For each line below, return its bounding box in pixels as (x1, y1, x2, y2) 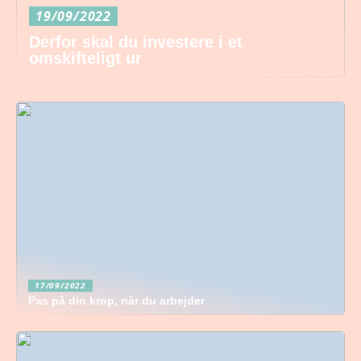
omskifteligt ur (29, 49, 142, 67)
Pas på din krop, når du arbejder (28, 294, 205, 307)
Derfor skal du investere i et (29, 33, 243, 51)
